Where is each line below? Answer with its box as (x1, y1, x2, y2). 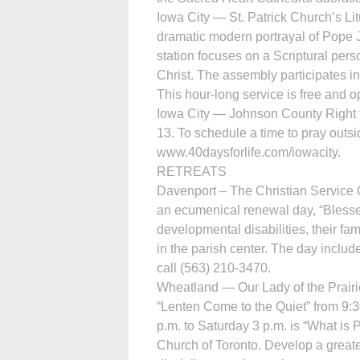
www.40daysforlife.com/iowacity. (157, 145, 341, 159)
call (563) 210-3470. (157, 260, 271, 275)
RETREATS (157, 164, 227, 178)
